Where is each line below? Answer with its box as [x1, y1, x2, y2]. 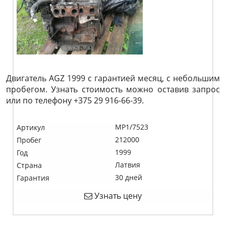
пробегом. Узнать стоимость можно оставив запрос [6, 84, 220, 95]
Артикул [17, 123, 45, 132]
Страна [17, 160, 42, 170]
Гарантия [17, 173, 49, 183]
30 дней [115, 173, 142, 182]
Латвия [115, 160, 140, 169]
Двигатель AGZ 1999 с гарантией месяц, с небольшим [6, 73, 220, 84]
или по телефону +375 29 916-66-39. [6, 95, 144, 106]
